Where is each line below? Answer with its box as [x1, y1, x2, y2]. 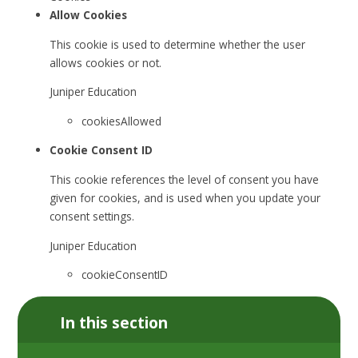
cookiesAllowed [82, 113, 162, 129]
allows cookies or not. [50, 54, 162, 70]
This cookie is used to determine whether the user [50, 36, 306, 52]
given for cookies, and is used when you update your [50, 190, 321, 206]
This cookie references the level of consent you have [50, 172, 320, 188]
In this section [60, 312, 169, 333]
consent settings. [50, 209, 135, 225]
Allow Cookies [50, 7, 128, 23]
